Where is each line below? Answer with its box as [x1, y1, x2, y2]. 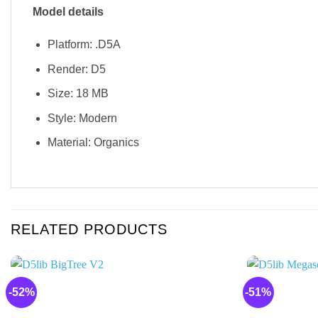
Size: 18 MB [47, 87, 109, 100]
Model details [33, 6, 104, 18]
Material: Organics [47, 136, 139, 149]
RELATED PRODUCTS [11, 221, 168, 238]
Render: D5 [47, 62, 106, 75]
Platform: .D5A [47, 38, 121, 50]
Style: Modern [47, 111, 117, 124]
